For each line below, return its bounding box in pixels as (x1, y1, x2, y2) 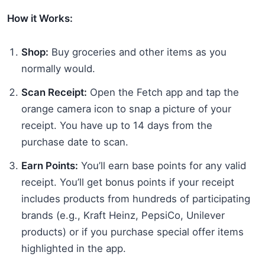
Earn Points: (21, 159, 78, 172)
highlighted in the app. (21, 242, 126, 254)
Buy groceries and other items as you (49, 46, 227, 58)
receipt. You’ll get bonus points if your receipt (21, 176, 234, 188)
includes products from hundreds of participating (21, 192, 250, 205)
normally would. (21, 62, 95, 75)
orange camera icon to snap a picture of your (21, 102, 231, 115)
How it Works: (7, 12, 73, 24)
